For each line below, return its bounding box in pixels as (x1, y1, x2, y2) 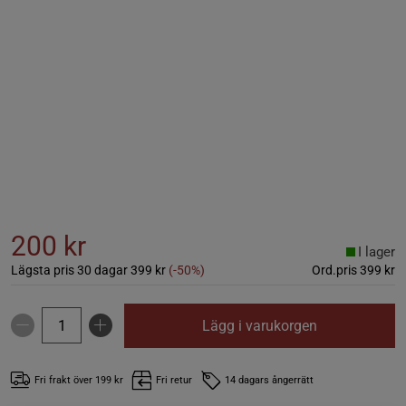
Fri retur (156, 373, 192, 386)
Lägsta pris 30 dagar (11, 262, 128, 277)
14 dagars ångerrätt (225, 373, 314, 386)
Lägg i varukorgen (202, 316, 317, 334)
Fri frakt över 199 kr (34, 373, 123, 386)
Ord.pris (312, 262, 357, 277)
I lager (358, 243, 395, 260)
